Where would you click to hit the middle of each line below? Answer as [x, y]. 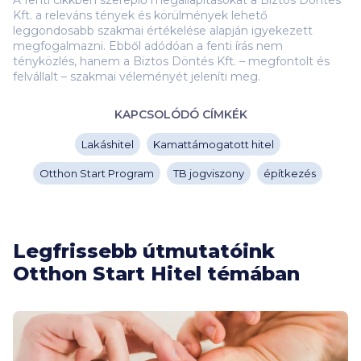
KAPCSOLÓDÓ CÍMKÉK [180, 114]
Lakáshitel [107, 144]
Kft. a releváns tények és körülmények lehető [140, 15]
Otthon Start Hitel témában [156, 274]
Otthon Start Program [96, 173]
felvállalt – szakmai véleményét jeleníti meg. [137, 77]
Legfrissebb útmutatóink [144, 251]
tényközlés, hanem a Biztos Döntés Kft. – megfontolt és [171, 61]
